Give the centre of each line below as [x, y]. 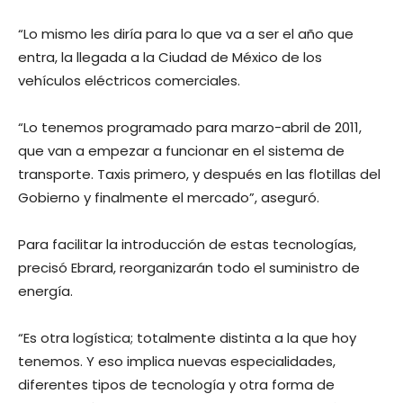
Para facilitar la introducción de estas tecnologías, [187, 244]
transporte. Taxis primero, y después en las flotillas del [199, 174]
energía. [45, 291]
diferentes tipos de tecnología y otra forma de [176, 385]
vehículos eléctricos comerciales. [129, 81]
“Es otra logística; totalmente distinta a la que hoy [187, 338]
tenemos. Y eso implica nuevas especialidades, [177, 361]
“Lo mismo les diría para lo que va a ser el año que [186, 34]
